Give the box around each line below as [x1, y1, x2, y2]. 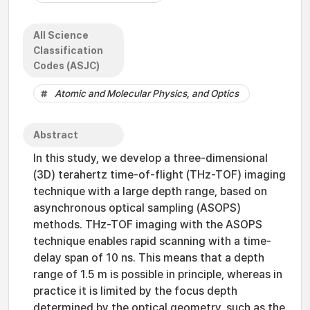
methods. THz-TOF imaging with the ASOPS [33, 218, 262, 231]
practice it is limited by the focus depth [33, 284, 237, 298]
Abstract [33, 129, 78, 140]
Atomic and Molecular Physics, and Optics [55, 88, 239, 99]
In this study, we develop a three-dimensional [33, 152, 268, 165]
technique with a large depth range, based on [33, 185, 267, 198]
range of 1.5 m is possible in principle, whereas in [33, 268, 282, 281]
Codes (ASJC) [33, 60, 100, 71]
